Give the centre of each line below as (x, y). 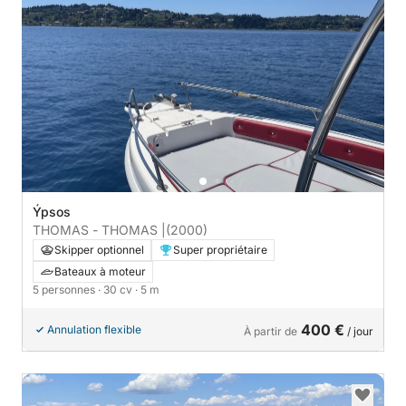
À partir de (271, 332)
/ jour (359, 332)
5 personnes (65, 290)
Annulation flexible (94, 330)
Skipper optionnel (99, 250)
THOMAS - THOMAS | (99, 230)
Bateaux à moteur (100, 272)
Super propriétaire (220, 250)
